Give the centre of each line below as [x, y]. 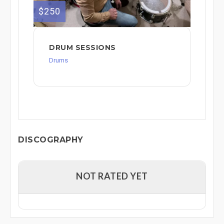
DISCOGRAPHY [51, 139]
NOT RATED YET [112, 176]
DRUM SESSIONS [82, 47]
